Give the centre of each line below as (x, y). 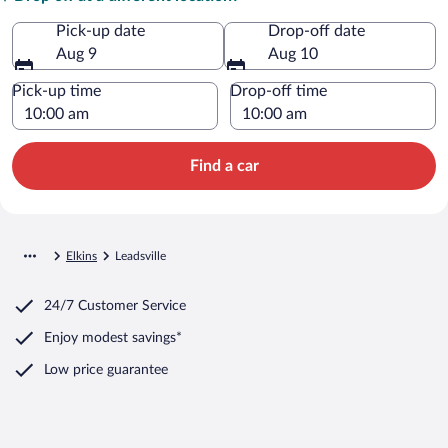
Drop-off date (316, 30)
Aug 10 (293, 53)
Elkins (81, 255)
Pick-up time (56, 90)
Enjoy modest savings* (113, 337)
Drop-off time (278, 90)
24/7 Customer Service (115, 305)
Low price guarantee (106, 369)
